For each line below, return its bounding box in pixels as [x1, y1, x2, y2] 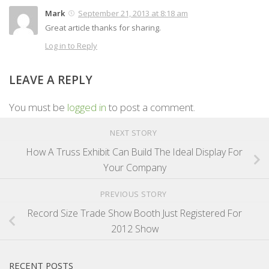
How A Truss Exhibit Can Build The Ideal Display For [26, 145, 243, 159]
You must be [9, 100, 67, 115]
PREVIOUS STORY [100, 188, 169, 199]
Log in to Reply [45, 40, 97, 52]
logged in [67, 100, 106, 115]
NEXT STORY [110, 127, 159, 139]
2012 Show [110, 222, 159, 236]
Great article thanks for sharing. [45, 22, 161, 34]
